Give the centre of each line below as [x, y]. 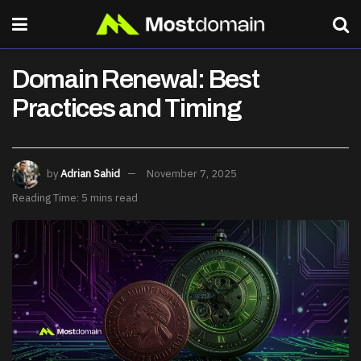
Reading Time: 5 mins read [75, 198]
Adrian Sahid [90, 173]
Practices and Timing [127, 108]
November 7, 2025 [192, 173]
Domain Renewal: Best [136, 79]
